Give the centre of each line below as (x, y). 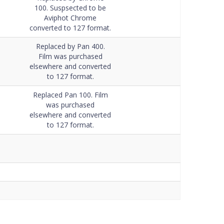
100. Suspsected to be (70, 8)
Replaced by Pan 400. (70, 46)
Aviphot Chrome (70, 18)
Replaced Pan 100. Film (70, 95)
